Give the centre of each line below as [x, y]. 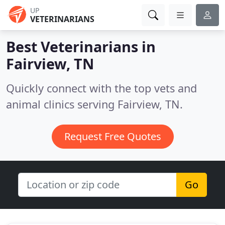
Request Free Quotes [113, 136]
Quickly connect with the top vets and [101, 88]
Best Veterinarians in [81, 46]
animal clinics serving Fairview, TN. [94, 104]
